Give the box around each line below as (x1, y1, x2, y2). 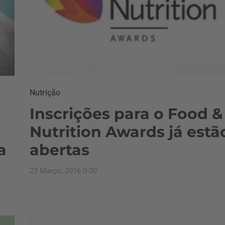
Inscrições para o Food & (30, 104, 223, 123)
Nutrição (30, 87, 60, 97)
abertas (30, 140, 89, 159)
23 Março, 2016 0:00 (30, 166, 97, 175)
